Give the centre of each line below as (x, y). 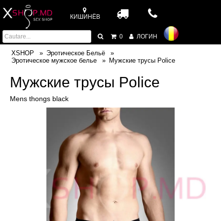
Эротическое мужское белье (54, 60)
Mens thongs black (39, 99)
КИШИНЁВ (85, 17)
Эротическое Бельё (76, 53)
